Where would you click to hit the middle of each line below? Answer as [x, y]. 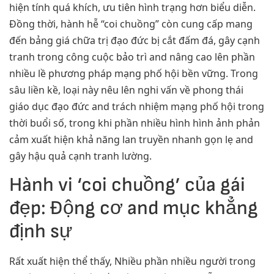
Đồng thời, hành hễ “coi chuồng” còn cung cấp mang [131, 24]
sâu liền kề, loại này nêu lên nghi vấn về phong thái [126, 90]
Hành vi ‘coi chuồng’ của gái [127, 185]
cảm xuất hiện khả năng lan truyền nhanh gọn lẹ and [131, 140]
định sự [41, 231]
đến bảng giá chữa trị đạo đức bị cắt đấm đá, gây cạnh [135, 41]
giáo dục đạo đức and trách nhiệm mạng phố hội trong [137, 107]
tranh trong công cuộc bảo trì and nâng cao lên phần [132, 57]
